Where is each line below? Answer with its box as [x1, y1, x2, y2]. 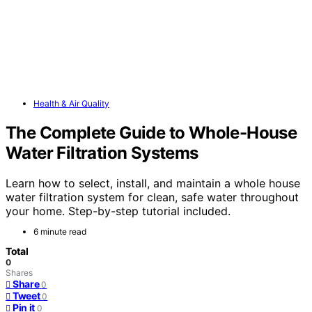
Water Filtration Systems [6, 142, 198, 163]
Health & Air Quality [33, 97, 109, 109]
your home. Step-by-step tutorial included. [6, 204, 231, 219]
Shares [6, 267, 33, 279]
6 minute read [33, 226, 86, 237]
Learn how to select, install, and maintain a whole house [6, 176, 300, 191]
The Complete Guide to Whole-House [6, 122, 297, 143]
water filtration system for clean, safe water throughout [6, 190, 299, 205]
